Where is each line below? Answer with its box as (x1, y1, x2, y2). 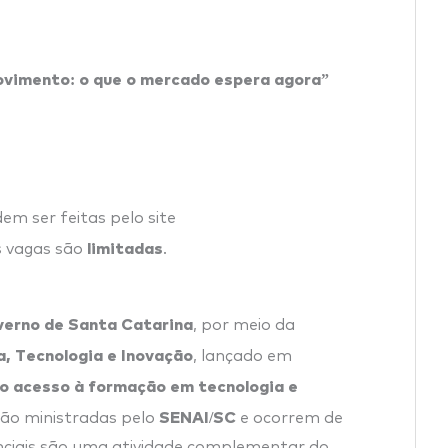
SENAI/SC (159, 404, 236, 427)
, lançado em (193, 347, 292, 364)
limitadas (87, 235, 163, 258)
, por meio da (193, 316, 295, 333)
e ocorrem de (236, 409, 343, 426)
